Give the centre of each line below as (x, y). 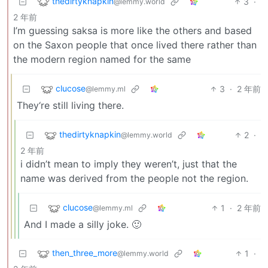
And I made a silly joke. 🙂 (83, 224)
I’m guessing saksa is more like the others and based (133, 30)
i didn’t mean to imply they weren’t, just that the (129, 164)
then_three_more (85, 252)
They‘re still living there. (70, 105)
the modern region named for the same (102, 59)
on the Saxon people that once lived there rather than (135, 45)
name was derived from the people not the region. (134, 178)
